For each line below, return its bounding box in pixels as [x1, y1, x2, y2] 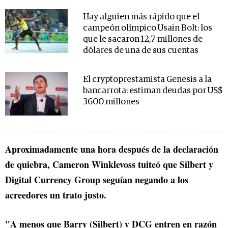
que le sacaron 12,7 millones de [82, 35, 203, 44]
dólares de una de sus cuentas [82, 46, 198, 55]
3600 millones [82, 98, 139, 107]
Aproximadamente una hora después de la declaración [5, 142, 218, 156]
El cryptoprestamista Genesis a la [82, 75, 212, 84]
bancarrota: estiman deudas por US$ [82, 87, 222, 96]
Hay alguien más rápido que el [82, 13, 199, 22]
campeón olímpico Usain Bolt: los [82, 24, 212, 33]
